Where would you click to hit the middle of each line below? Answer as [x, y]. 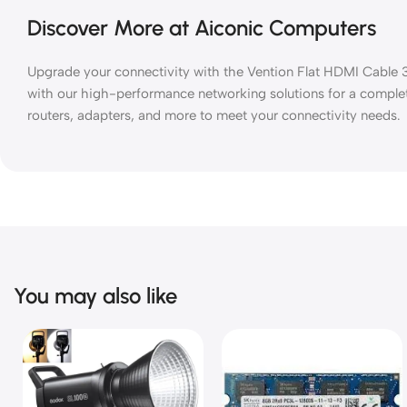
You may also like [95, 295]
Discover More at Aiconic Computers [202, 27]
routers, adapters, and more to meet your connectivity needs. [214, 115]
